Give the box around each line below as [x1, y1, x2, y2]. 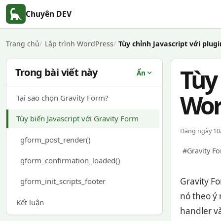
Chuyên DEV [26, 8, 72, 19]
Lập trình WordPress [44, 39, 113, 48]
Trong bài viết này [15, 66, 98, 79]
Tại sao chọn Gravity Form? [16, 93, 109, 103]
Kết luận [16, 197, 44, 207]
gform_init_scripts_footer [20, 176, 106, 186]
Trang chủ [6, 39, 39, 48]
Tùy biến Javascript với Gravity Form [16, 113, 139, 124]
